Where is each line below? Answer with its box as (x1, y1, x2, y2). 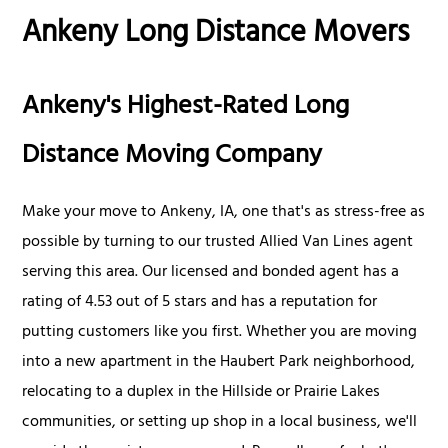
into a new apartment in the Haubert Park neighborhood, (22, 347, 416, 378)
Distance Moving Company (22, 132, 323, 182)
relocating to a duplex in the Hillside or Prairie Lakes (22, 377, 381, 408)
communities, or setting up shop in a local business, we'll (22, 407, 418, 438)
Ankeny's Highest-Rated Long (22, 83, 350, 133)
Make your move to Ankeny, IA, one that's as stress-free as (22, 197, 426, 228)
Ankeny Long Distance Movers (22, 7, 410, 64)
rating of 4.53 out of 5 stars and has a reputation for (22, 287, 378, 318)
